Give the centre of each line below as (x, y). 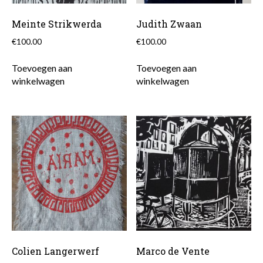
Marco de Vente (173, 251)
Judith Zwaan (169, 24)
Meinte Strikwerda (57, 24)
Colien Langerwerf (55, 251)
